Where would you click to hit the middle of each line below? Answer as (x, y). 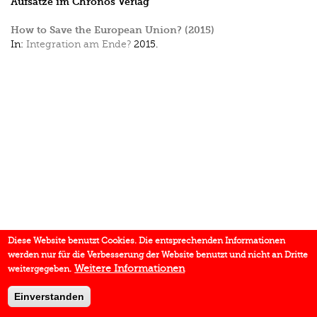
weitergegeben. (40, 269)
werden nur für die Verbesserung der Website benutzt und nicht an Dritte (158, 255)
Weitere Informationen (130, 269)
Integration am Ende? (79, 44)
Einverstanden (50, 296)
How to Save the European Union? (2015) (113, 30)
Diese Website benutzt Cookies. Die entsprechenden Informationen (147, 241)
